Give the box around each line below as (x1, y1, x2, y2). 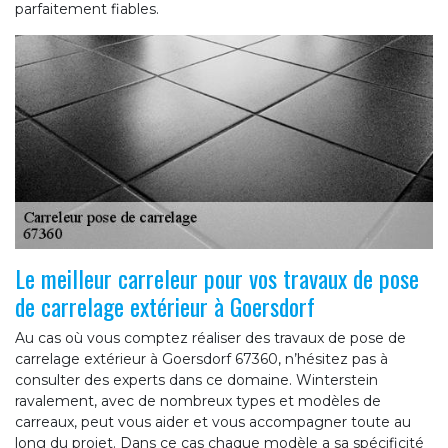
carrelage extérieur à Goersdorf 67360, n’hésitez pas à (15, 350, 388, 369)
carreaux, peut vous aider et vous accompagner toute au (15, 413, 411, 432)
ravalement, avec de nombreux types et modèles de (15, 392, 381, 411)
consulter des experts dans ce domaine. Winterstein (15, 371, 378, 390)
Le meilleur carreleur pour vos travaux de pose (15, 260, 419, 297)
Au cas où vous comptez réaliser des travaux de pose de (15, 329, 406, 348)
